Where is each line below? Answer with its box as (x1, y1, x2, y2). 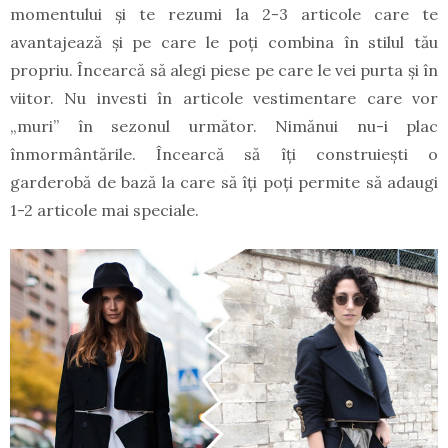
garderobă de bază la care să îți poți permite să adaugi (10, 172, 438, 193)
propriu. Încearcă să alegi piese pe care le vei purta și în (10, 60, 438, 81)
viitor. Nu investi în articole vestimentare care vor (10, 88, 438, 109)
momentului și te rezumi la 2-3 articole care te (10, 4, 438, 25)
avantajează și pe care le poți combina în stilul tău (10, 32, 438, 53)
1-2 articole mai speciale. (10, 200, 199, 221)
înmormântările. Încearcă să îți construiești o (10, 144, 438, 165)
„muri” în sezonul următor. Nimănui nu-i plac (10, 116, 438, 137)
